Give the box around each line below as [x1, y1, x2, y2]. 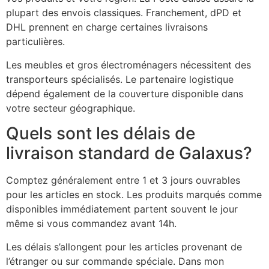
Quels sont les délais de [6, 123, 195, 144]
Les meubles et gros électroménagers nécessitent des [6, 58, 251, 71]
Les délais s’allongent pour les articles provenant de [6, 240, 242, 253]
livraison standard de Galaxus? [6, 143, 252, 164]
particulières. [6, 35, 65, 48]
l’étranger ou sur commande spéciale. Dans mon [6, 255, 224, 267]
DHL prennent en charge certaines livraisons [6, 21, 208, 34]
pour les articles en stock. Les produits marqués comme [6, 189, 262, 201]
